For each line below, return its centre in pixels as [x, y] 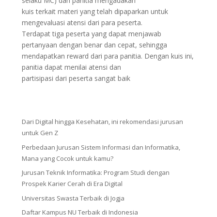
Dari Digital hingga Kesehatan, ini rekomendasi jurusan [102, 122]
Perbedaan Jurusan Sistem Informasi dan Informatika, [101, 147]
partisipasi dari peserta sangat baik [76, 78]
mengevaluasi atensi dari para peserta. [82, 23]
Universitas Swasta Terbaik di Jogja [73, 198]
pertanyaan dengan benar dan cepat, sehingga [94, 45]
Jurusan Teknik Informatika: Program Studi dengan [95, 172]
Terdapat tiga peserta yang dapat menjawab [91, 34]
